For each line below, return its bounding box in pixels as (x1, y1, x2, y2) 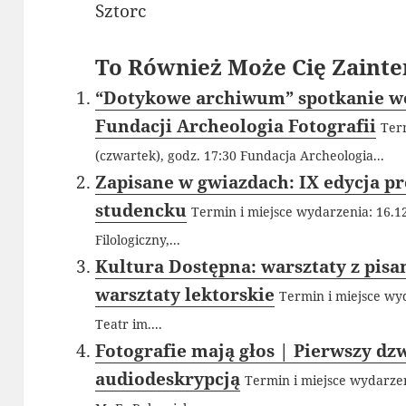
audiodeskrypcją (95, 367, 241, 391)
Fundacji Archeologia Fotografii (95, 114, 377, 139)
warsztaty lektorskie (95, 283, 275, 307)
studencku (95, 198, 188, 223)
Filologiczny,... (95, 231, 181, 249)
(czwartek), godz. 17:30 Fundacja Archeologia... (95, 147, 385, 165)
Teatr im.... (95, 315, 163, 333)
